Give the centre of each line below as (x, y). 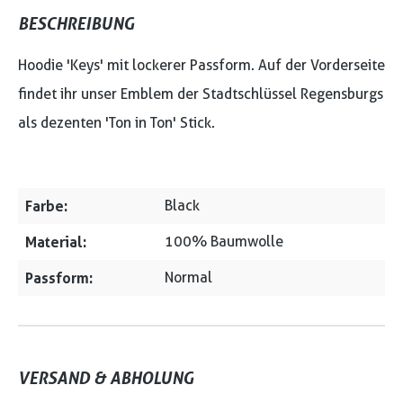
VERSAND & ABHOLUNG (106, 378)
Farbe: (46, 206)
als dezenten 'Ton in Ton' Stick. (116, 123)
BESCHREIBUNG (76, 23)
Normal (188, 278)
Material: (56, 242)
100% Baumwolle (224, 242)
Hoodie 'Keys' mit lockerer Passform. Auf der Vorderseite (201, 65)
